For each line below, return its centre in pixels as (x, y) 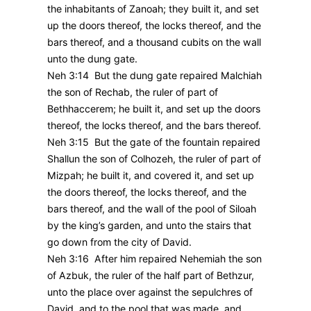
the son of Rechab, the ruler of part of (133, 92)
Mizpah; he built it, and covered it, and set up (151, 176)
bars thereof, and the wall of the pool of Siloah (152, 209)
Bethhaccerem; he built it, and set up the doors (154, 109)
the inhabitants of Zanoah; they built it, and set (153, 9)
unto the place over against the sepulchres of (150, 292)
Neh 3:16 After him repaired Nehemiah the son (154, 259)
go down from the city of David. (119, 242)
